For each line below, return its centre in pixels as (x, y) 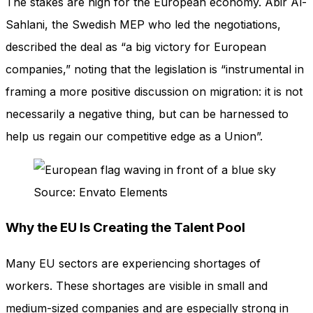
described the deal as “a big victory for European (136, 47)
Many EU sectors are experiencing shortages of (133, 263)
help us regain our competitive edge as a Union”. (134, 137)
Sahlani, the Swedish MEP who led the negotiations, (143, 25)
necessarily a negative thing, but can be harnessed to (147, 114)
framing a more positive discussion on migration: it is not (154, 92)
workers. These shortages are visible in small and (137, 285)
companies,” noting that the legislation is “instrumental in (155, 70)
